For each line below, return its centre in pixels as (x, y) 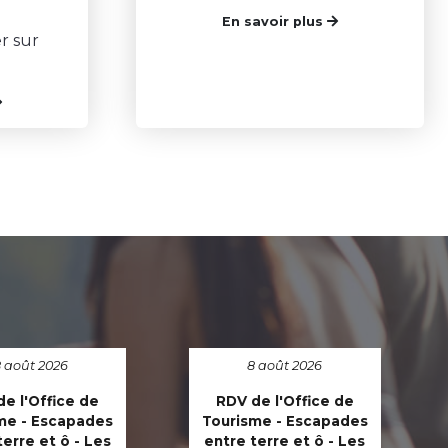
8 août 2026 (285, 366)
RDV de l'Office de (284, 401)
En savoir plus (274, 22)
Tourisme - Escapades (284, 421)
